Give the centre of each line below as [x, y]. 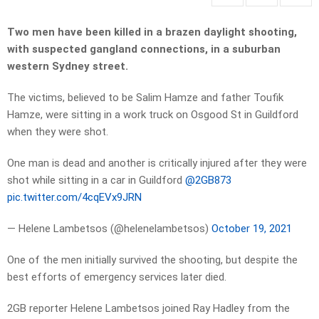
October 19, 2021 [252, 229]
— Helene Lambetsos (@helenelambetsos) [109, 229]
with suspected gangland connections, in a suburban [144, 49]
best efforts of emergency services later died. [117, 277]
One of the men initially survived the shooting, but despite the [152, 260]
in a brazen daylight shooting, [220, 32]
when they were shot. [58, 132]
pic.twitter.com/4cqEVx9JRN [74, 198]
